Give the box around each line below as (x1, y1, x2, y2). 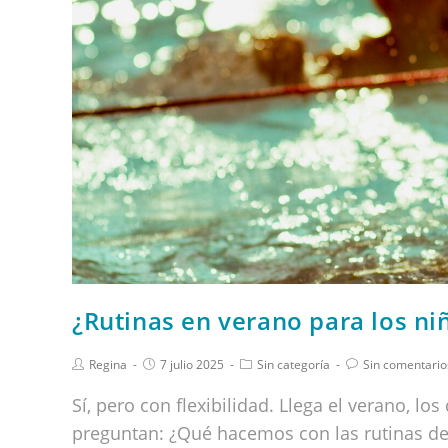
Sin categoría (257, 356, 330, 374)
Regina (89, 356, 127, 374)
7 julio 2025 (160, 356, 224, 374)
